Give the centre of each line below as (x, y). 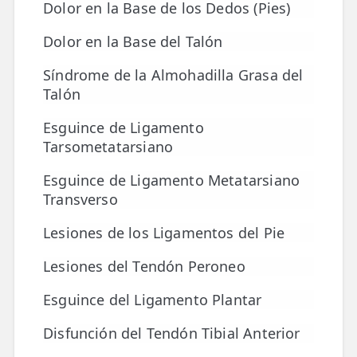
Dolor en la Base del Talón (133, 41)
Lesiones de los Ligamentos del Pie (164, 233)
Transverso (80, 199)
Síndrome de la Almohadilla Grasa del (173, 75)
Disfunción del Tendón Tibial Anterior (172, 333)
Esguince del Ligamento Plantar (153, 300)
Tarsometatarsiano (108, 147)
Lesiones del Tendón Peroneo (144, 266)
